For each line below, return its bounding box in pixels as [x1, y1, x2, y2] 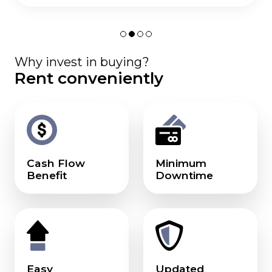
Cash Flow [27, 157, 85, 169]
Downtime [155, 169, 213, 182]
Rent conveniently [15, 69, 163, 88]
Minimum [155, 157, 206, 169]
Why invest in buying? [15, 55, 149, 69]
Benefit [27, 169, 67, 182]
